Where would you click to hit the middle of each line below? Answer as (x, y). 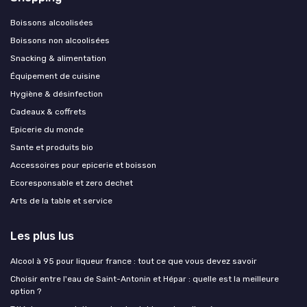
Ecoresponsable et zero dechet (72, 183)
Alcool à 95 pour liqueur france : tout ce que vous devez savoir (134, 261)
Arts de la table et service (61, 200)
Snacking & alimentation (58, 58)
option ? (26, 291)
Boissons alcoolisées (52, 22)
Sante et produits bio (52, 147)
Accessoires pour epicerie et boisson (83, 165)
